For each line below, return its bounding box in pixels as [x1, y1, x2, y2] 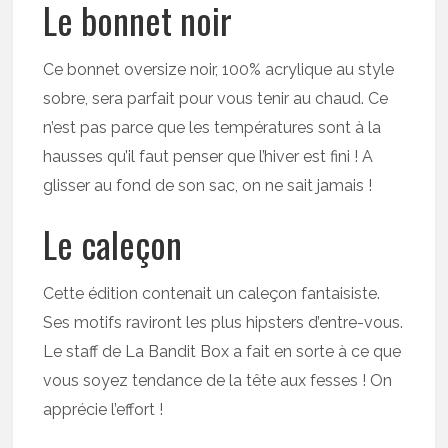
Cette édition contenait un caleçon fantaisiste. [43, 284, 381, 304]
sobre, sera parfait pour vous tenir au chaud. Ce [43, 89, 389, 109]
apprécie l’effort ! [43, 400, 164, 420]
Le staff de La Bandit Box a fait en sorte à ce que [43, 342, 402, 362]
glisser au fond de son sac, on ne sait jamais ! [43, 176, 373, 196]
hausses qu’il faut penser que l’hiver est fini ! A [43, 147, 374, 167]
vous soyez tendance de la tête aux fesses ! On [43, 371, 393, 391]
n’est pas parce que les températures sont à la [43, 118, 382, 138]
